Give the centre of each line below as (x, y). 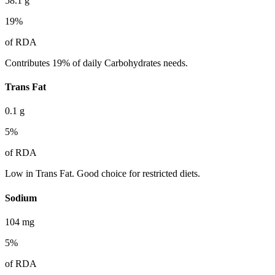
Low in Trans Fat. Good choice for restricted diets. (103, 174)
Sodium (21, 198)
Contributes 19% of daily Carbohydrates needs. (96, 63)
